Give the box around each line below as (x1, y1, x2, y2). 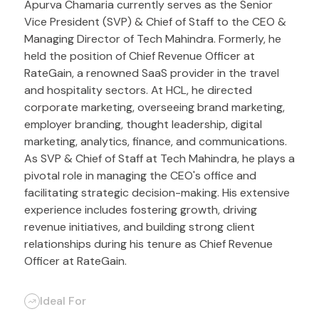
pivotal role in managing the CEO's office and (23, 168, 256, 183)
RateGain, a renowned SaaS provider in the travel (23, 66, 279, 80)
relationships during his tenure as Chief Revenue (23, 236, 273, 251)
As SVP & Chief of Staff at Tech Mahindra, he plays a (23, 151, 295, 166)
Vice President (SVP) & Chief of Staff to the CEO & (23, 14, 286, 29)
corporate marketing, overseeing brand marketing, (23, 100, 285, 115)
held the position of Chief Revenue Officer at (23, 48, 255, 63)
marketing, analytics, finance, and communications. (23, 134, 287, 149)
